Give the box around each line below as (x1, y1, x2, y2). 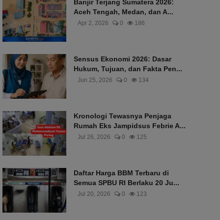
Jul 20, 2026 (77, 191, 110, 197)
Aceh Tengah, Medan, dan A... (73, 8, 173, 16)
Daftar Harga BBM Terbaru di (73, 169, 169, 177)
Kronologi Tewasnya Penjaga (73, 112, 171, 120)
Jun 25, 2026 (77, 77, 112, 83)
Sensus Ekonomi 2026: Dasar (73, 55, 171, 63)
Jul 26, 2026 (77, 134, 110, 140)
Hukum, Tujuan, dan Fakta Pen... (73, 65, 182, 73)
